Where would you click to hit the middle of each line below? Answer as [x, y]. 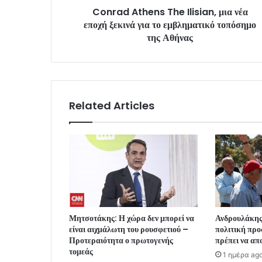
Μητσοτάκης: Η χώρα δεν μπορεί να [132, 218]
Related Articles [112, 105]
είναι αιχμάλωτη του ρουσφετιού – [129, 229]
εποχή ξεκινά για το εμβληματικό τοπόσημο [170, 25]
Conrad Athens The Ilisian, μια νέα [170, 12]
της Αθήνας [170, 37]
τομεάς [81, 251]
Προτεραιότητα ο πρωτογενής [121, 240]
